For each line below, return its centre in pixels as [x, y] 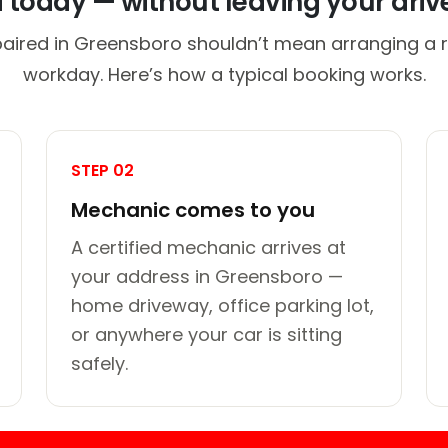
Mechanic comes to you [193, 209]
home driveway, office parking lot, [222, 305]
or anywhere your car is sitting [206, 334]
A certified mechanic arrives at [208, 247]
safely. [99, 363]
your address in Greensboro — [207, 276]
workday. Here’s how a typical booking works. [224, 74]
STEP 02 [102, 170]
